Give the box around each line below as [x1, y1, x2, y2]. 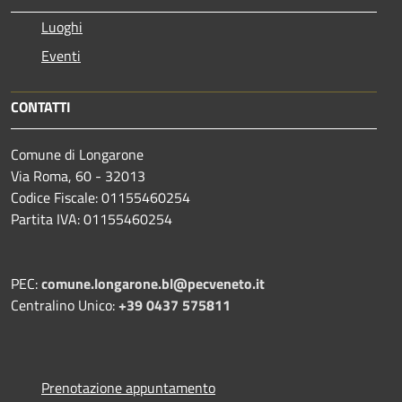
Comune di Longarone [11, 143, 144, 165]
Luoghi [41, 15, 83, 38]
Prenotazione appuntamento [41, 376, 215, 398]
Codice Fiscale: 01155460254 [11, 186, 190, 208]
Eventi [41, 44, 81, 66]
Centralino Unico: [11, 293, 118, 316]
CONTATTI [11, 95, 71, 118]
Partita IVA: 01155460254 [11, 207, 172, 230]
